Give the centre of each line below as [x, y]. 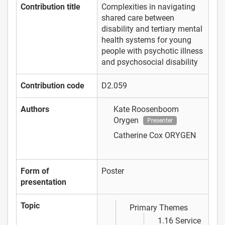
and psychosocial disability [150, 62]
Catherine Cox [139, 135]
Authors [35, 109]
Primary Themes [159, 207]
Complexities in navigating [148, 7]
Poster [113, 171]
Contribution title [50, 7]
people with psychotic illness [152, 51]
